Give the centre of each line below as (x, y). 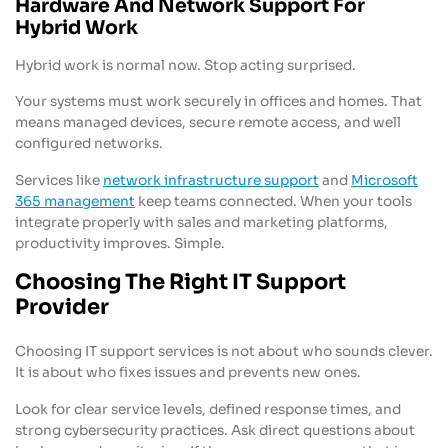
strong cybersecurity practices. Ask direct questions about (215, 430)
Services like (59, 181)
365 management (75, 202)
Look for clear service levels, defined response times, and (208, 409)
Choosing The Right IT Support (180, 281)
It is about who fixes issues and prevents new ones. (188, 372)
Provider (62, 306)
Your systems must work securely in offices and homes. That (218, 102)
